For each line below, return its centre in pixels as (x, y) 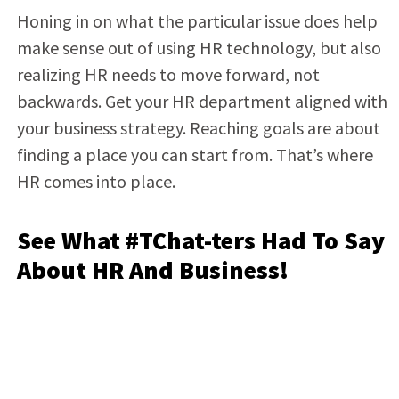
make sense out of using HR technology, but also (199, 47)
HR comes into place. (99, 181)
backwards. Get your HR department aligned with (202, 101)
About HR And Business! (155, 269)
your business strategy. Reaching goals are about (198, 127)
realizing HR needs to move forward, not (168, 74)
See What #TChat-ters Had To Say (200, 240)
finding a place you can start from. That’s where (195, 154)
